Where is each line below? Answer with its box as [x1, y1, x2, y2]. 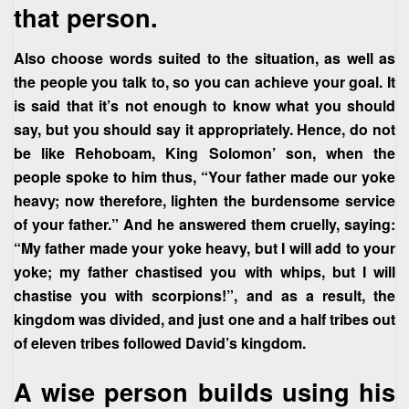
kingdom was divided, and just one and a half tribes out [14, 308, 395, 330]
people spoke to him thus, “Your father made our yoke [14, 165, 395, 187]
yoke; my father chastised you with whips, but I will [14, 260, 395, 282]
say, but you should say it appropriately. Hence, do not [14, 118, 395, 140]
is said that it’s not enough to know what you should [14, 94, 395, 116]
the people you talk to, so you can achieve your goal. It [14, 70, 395, 92]
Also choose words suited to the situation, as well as [14, 47, 395, 68]
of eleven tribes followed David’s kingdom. [14, 331, 306, 353]
